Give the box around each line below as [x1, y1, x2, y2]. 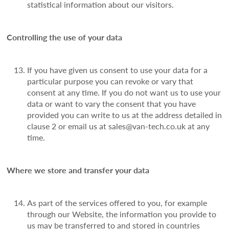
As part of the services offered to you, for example [27, 197, 208, 209]
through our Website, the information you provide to [27, 208, 217, 220]
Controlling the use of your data [7, 31, 123, 43]
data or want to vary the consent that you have [27, 98, 196, 110]
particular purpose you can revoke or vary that [27, 75, 194, 87]
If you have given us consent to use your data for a [27, 64, 208, 76]
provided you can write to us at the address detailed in [27, 109, 222, 121]
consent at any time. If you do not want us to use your [27, 86, 221, 99]
